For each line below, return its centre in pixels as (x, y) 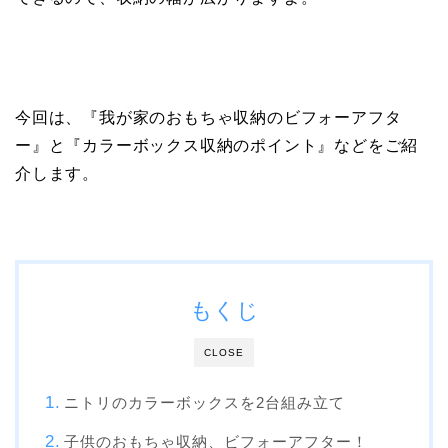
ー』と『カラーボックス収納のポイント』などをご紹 (217, 146)
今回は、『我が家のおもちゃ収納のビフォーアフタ (208, 118)
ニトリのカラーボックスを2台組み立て (204, 403)
